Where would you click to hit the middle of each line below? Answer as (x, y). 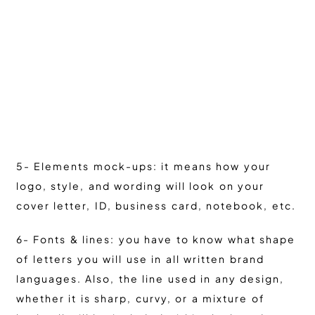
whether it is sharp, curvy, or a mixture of (140, 298)
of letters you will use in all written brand (140, 259)
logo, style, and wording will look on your (140, 186)
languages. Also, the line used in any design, (150, 279)
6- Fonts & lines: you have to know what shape (155, 239)
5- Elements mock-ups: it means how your (143, 166)
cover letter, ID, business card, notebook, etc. (156, 206)
